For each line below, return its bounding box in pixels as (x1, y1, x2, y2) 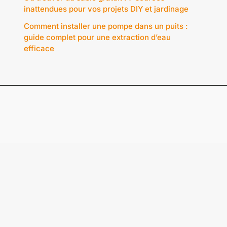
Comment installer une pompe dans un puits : (24, 21, 188, 31)
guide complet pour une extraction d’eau (24, 32, 171, 42)
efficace (24, 43, 55, 53)
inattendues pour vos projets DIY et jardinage (24, 4, 189, 14)
